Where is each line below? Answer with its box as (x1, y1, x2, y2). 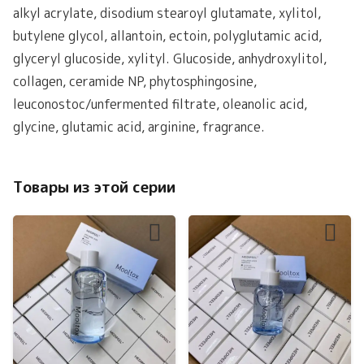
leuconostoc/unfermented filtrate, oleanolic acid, (13, 95, 307, 114)
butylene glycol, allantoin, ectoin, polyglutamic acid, (13, 27, 322, 45)
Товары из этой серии (13, 175, 175, 198)
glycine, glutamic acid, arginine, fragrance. (13, 118, 265, 136)
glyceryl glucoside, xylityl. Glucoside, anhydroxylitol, (13, 50, 327, 68)
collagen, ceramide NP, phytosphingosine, (13, 72, 257, 91)
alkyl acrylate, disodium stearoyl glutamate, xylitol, (13, 4, 321, 23)
